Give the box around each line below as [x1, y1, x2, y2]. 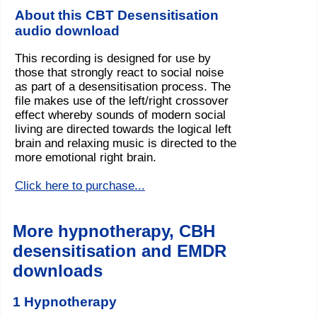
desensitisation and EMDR [13, 241, 226, 261]
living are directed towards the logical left [15, 122, 231, 137]
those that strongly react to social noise [15, 66, 224, 80]
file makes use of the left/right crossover [15, 94, 229, 108]
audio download [15, 23, 120, 38]
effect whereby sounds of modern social [15, 108, 226, 122]
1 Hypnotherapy [13, 294, 117, 309]
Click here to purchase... [15, 179, 145, 193]
